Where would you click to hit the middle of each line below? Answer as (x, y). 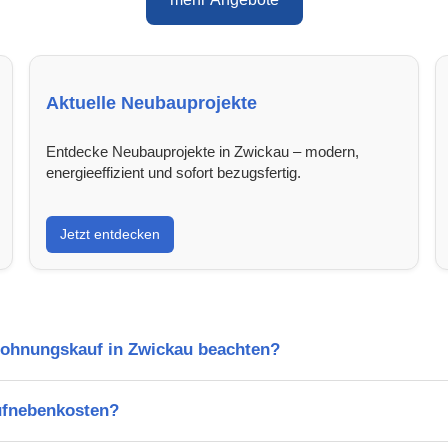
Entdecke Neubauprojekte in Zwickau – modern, (203, 151)
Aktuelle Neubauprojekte (152, 102)
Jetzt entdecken (110, 233)
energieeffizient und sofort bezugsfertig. (174, 172)
